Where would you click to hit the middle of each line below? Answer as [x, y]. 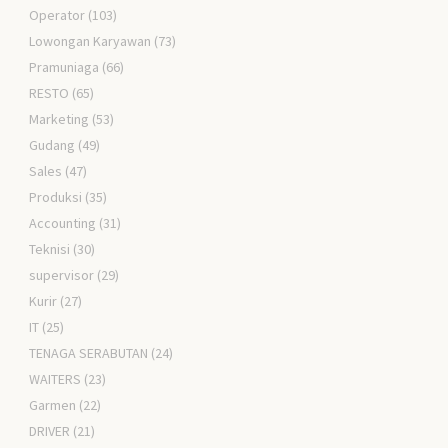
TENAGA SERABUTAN [89, 353]
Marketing [59, 119]
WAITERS [55, 379]
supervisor [62, 275]
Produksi [56, 197]
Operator [57, 15]
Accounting [63, 223]
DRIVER [50, 431]
